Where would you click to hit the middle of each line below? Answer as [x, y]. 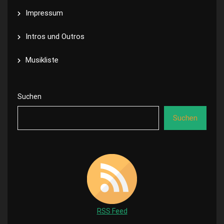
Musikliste [42, 60]
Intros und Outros [55, 36]
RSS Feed [112, 211]
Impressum [44, 13]
